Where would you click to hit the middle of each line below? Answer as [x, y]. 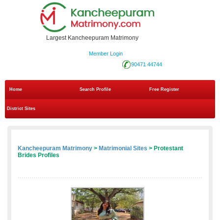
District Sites [21, 109]
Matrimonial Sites [123, 149]
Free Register [165, 90]
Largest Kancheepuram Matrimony [92, 38]
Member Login [106, 54]
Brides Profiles [39, 155]
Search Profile [95, 90]
